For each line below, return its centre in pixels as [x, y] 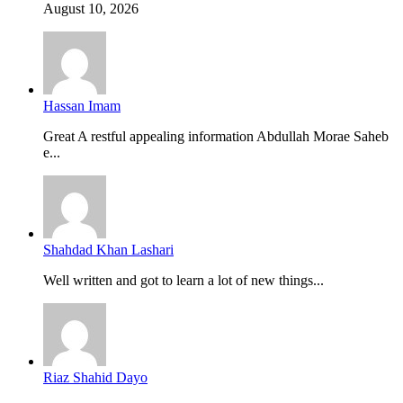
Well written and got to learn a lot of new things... [184, 280]
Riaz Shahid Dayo [95, 377]
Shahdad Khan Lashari [108, 249]
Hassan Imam [82, 105]
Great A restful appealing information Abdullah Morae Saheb [216, 136]
